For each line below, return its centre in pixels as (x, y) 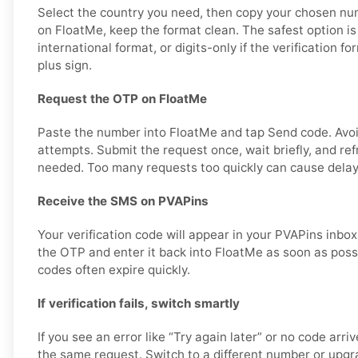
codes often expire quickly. (114, 270)
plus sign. (65, 66)
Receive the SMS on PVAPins (123, 201)
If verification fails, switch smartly (139, 304)
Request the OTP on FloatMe (122, 99)
